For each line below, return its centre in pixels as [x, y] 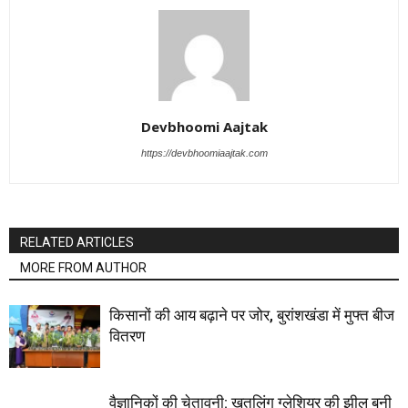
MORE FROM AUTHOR [83, 268]
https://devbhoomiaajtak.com [204, 153]
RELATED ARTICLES [77, 242]
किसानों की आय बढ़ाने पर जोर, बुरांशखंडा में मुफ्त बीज [252, 315]
